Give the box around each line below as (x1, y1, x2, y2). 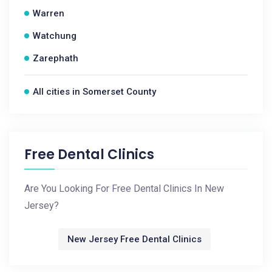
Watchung (33, 30, 76, 41)
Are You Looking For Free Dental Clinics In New (24, 183, 224, 194)
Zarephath (33, 53, 78, 64)
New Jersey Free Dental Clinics (67, 234, 202, 245)
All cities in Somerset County (33, 86, 156, 97)
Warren (33, 8, 64, 19)
